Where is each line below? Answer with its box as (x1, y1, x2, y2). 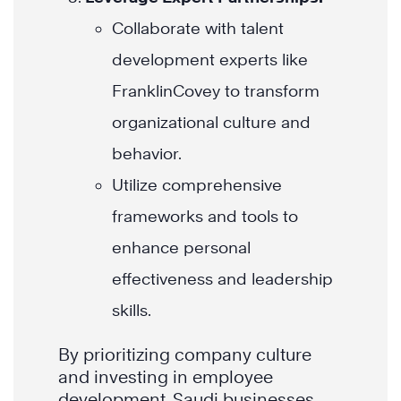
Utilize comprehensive (112, 175, 282, 195)
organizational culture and (112, 113, 311, 132)
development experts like (112, 50, 308, 70)
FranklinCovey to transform (112, 81, 320, 101)
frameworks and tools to (112, 207, 298, 226)
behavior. (112, 144, 182, 164)
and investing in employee (58, 367, 273, 388)
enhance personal (112, 238, 251, 258)
